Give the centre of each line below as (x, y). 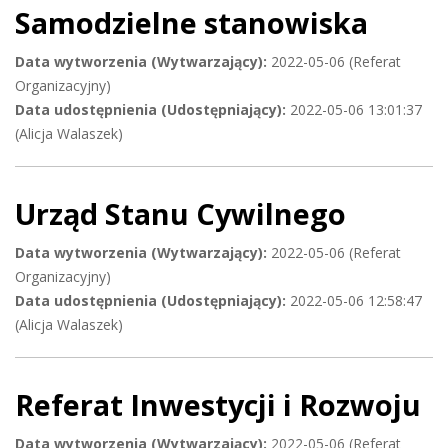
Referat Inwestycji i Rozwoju (218, 405)
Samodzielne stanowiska (191, 23)
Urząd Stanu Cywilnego (180, 214)
